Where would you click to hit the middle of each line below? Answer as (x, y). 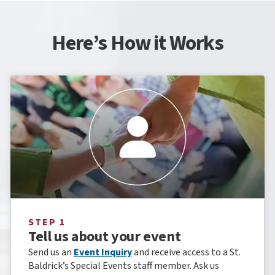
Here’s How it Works (137, 44)
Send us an (51, 252)
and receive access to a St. (186, 252)
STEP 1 (47, 222)
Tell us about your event (105, 236)
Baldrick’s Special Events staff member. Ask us (124, 265)
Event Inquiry (103, 252)
